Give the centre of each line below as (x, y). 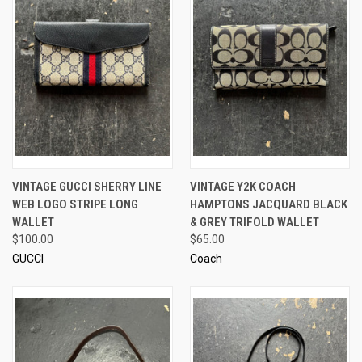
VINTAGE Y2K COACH (242, 186)
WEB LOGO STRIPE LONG (75, 204)
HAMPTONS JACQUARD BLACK (268, 204)
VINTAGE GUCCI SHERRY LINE (87, 186)
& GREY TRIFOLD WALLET (254, 222)
